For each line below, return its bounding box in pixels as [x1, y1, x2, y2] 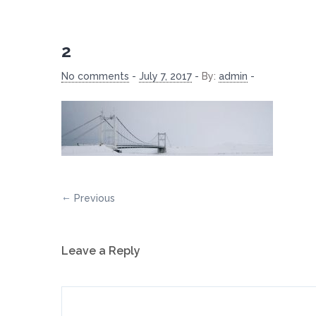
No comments [61, 71, 129, 82]
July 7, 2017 [139, 71, 192, 82]
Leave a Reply [61, 244, 140, 257]
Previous [74, 193, 115, 204]
